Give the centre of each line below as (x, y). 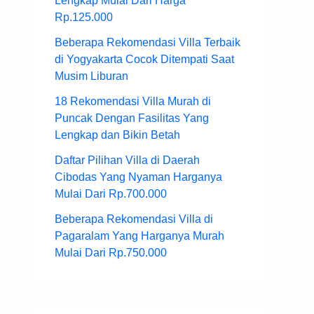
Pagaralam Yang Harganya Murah (139, 236)
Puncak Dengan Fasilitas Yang (132, 118)
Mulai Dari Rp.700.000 (111, 194)
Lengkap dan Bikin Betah (117, 135)
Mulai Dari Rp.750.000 (111, 253)
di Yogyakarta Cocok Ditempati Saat (144, 60)
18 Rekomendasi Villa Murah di (133, 102)
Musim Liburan (91, 76)
